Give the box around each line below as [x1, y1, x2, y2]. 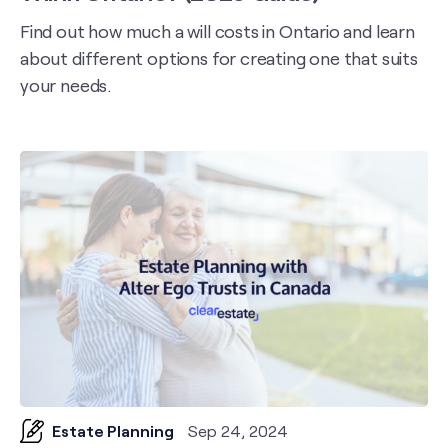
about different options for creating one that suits [20, 47, 418, 69]
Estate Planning [52, 421, 174, 440]
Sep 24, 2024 [188, 421, 288, 440]
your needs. [20, 74, 113, 96]
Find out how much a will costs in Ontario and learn [20, 20, 415, 42]
